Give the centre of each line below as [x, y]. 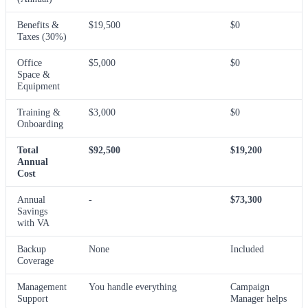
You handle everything [133, 287]
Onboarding [40, 124]
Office [30, 63]
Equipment [38, 86]
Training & [39, 112]
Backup [32, 249]
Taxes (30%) [42, 37]
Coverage [35, 261]
